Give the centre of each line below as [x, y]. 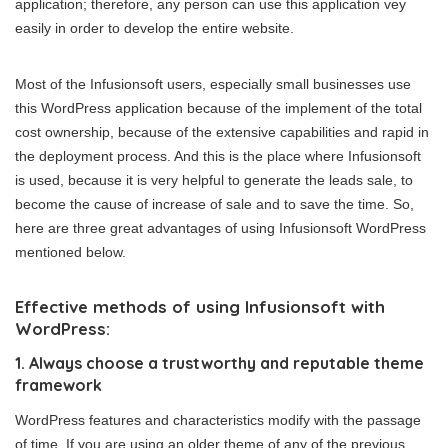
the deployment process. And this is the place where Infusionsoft [218, 156]
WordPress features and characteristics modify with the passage [218, 420]
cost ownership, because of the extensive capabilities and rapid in [222, 132]
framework [58, 385]
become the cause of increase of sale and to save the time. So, [214, 204]
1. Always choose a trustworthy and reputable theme [219, 363]
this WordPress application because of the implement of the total [218, 108]
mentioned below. [70, 252]
